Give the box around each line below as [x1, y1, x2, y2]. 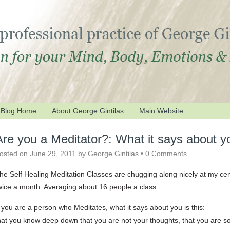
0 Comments [145, 149, 187, 158]
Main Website [139, 107, 183, 115]
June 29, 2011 [30, 149, 76, 158]
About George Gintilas [52, 107, 124, 115]
